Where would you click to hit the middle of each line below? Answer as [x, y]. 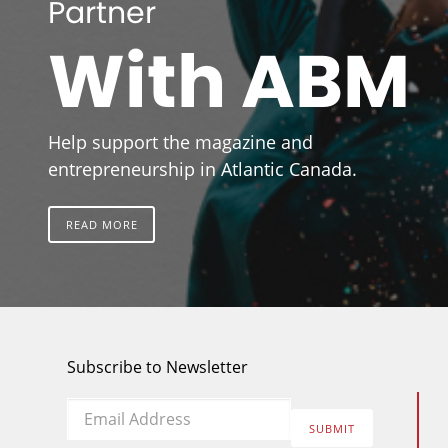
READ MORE [101, 224]
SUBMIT [332, 428]
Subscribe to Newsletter [158, 367]
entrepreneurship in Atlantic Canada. [202, 169]
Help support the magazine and [180, 142]
